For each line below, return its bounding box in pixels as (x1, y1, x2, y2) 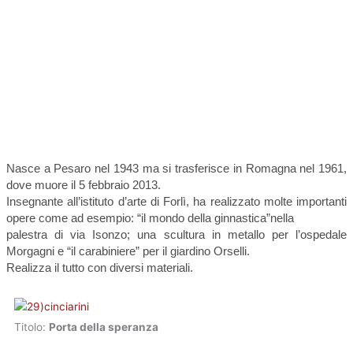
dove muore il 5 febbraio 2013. (6, 178, 161, 192)
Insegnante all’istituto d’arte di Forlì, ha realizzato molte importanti (6, 195, 347, 209)
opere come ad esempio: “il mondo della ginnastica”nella (6, 211, 294, 225)
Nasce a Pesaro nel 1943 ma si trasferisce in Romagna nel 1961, (6, 162, 347, 176)
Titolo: (14, 321, 49, 334)
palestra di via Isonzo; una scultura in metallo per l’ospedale (6, 228, 347, 242)
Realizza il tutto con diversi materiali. (6, 261, 193, 275)
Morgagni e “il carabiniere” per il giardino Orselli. (6, 244, 250, 258)
